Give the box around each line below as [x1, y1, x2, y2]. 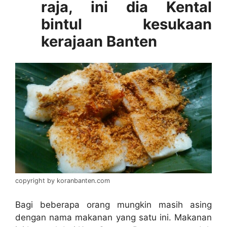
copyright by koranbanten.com [15, 177, 110, 185]
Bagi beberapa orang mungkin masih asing [15, 199, 212, 210]
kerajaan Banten [41, 32, 157, 50]
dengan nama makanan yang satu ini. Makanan [15, 212, 212, 222]
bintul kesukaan [41, 15, 212, 33]
